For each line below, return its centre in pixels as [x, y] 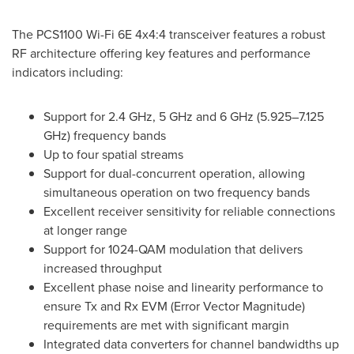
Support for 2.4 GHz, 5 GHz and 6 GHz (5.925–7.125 [184, 117]
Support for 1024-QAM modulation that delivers [173, 249]
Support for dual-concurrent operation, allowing [174, 173]
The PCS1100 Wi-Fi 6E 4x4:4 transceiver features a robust [169, 34]
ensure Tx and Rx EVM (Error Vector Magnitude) [174, 306]
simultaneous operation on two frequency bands [177, 192]
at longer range [85, 230]
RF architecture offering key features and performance [161, 53]
